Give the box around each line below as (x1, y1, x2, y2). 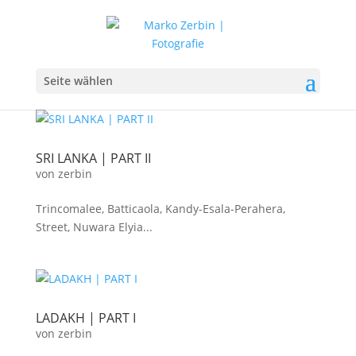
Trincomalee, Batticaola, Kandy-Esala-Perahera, (35, 201, 285, 216)
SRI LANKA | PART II (35, 149, 151, 167)
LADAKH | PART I (35, 309, 136, 327)
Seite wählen (43, 73, 113, 88)
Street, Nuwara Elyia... (35, 219, 153, 234)
